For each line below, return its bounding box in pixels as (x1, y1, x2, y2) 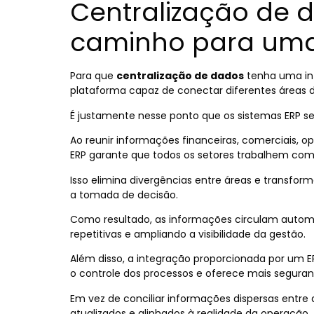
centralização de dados (116, 69, 244, 83)
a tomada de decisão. (70, 187, 178, 202)
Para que (70, 69, 116, 83)
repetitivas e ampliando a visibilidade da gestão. (70, 226, 306, 241)
